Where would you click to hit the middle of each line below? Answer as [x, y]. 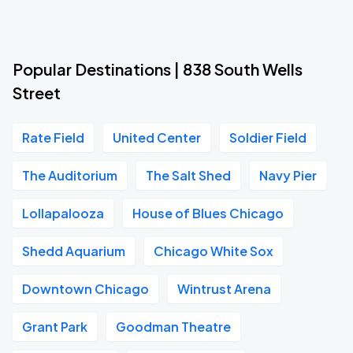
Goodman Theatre [173, 327]
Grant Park [55, 327]
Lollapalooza [63, 213]
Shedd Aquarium [74, 251]
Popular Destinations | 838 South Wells [158, 69]
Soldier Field [268, 137]
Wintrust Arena [224, 289]
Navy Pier [288, 175]
